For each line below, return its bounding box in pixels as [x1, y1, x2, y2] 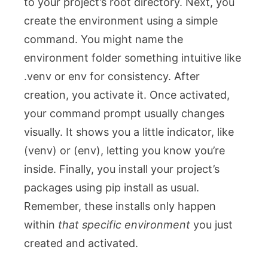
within [24, 218, 58, 231]
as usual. [153, 181, 199, 194]
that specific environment [58, 218, 190, 231]
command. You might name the [24, 32, 183, 45]
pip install [105, 181, 153, 194]
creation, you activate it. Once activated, [24, 88, 230, 101]
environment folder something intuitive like [24, 51, 241, 64]
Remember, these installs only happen [24, 199, 216, 212]
